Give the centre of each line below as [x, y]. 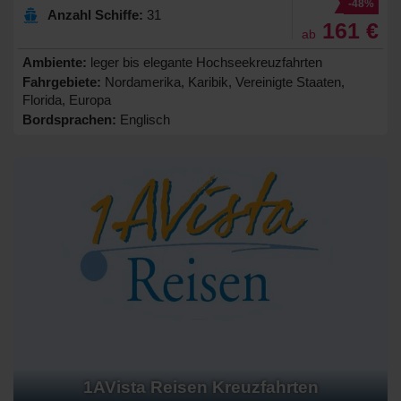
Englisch [143, 119]
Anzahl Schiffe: [95, 14]
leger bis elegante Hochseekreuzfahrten [205, 62]
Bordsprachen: [69, 119]
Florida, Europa [67, 99]
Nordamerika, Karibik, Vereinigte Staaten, [223, 81]
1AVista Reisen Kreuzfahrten [200, 388]
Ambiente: [55, 62]
